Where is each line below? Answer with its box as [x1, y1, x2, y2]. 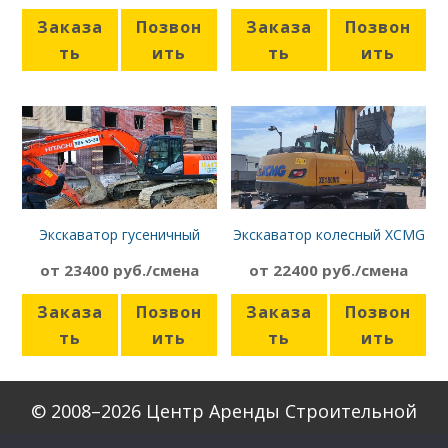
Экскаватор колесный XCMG [232, 224, 425, 244]
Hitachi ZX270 [75, 242, 164, 262]
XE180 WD [294, 242, 363, 262]
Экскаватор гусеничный [39, 224, 200, 244]
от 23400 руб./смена [40, 259, 199, 280]
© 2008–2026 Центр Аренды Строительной [31, 398, 417, 423]
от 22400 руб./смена [249, 259, 408, 280]
